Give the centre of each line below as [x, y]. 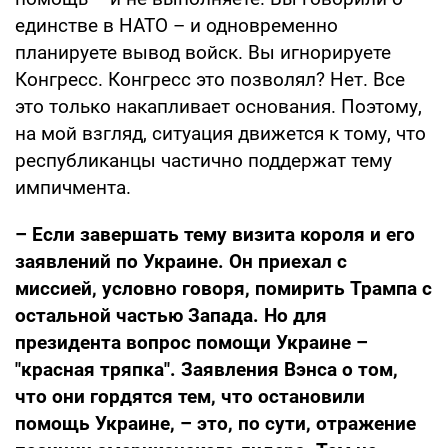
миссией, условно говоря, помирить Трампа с [223, 289]
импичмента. [73, 188]
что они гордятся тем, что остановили [190, 397]
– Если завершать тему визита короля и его [215, 235]
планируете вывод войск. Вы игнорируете [203, 53]
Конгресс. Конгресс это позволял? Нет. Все [210, 80]
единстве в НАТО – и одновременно [176, 26]
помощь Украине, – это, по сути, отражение [215, 424]
